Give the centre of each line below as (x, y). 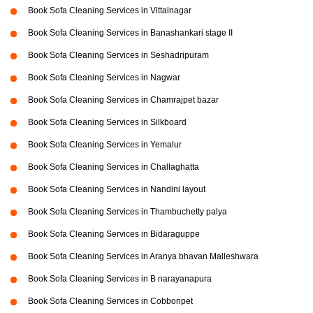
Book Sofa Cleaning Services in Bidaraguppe (114, 234)
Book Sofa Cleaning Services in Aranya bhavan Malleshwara (143, 257)
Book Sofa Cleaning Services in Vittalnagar (110, 11)
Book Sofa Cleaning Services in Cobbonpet (110, 301)
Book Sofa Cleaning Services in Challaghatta (114, 167)
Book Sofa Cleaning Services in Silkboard (107, 123)
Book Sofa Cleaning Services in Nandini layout (117, 190)
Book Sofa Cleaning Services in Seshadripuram (118, 56)
